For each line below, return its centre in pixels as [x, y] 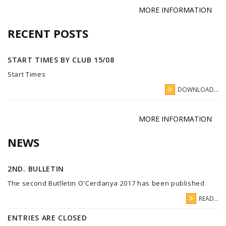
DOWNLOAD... [198, 89]
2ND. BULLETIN [36, 168]
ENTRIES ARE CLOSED [47, 217]
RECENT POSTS [48, 33]
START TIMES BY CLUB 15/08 [61, 60]
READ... [209, 198]
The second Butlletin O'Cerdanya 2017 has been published [106, 183]
